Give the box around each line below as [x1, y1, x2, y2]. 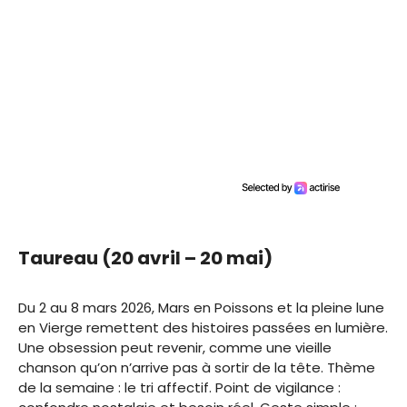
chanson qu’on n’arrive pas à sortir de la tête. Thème [18, 357, 375, 377]
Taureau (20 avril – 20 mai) [18, 244, 273, 271]
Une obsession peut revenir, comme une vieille [18, 337, 332, 357]
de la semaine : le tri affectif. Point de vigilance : [18, 377, 341, 397]
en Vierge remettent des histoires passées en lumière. [18, 317, 388, 337]
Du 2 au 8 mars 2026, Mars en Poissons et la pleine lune [18, 297, 384, 317]
